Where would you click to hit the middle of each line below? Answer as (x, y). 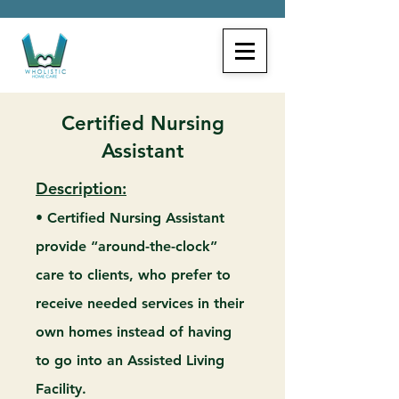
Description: (81, 188)
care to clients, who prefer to (133, 275)
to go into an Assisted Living (130, 360)
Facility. (61, 389)
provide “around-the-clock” (126, 246)
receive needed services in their (140, 303)
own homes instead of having (134, 332)
